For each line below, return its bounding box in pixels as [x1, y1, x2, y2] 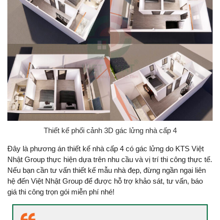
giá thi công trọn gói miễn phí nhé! [7, 188, 114, 196]
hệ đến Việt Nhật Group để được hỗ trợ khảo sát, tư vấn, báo [7, 177, 203, 186]
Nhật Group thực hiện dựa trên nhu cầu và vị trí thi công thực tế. [7, 155, 212, 164]
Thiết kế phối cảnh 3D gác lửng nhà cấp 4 [43, 126, 177, 135]
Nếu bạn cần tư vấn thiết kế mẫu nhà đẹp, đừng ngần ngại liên [7, 166, 206, 175]
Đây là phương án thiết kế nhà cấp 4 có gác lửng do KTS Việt [7, 144, 204, 153]
